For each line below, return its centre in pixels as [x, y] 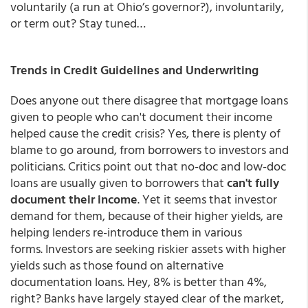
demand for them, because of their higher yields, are [146, 216]
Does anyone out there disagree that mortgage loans [149, 100]
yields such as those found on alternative [117, 265]
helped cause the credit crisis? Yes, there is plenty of [145, 133]
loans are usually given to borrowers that [117, 183]
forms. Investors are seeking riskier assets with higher [148, 249]
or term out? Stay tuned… [78, 23]
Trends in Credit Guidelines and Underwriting [134, 70]
